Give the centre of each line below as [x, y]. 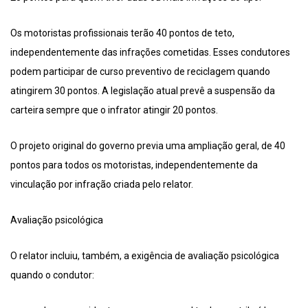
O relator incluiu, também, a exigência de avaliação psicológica [145, 256]
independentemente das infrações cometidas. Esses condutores [150, 53]
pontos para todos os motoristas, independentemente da [134, 165]
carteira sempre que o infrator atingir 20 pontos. [114, 110]
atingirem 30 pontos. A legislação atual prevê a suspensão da [143, 91]
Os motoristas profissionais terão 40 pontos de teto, [122, 33]
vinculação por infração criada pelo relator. [102, 185]
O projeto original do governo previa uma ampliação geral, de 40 [148, 146]
